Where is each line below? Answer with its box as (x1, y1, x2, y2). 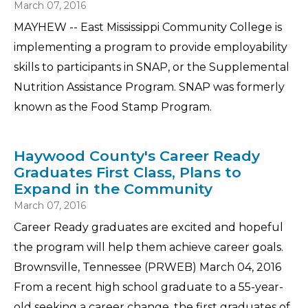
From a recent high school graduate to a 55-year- (14, 280, 283, 294)
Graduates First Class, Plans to (14, 164, 241, 181)
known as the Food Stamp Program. (14, 100, 212, 113)
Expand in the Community (14, 180, 212, 197)
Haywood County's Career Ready (14, 147, 260, 164)
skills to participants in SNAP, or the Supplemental (14, 60, 289, 74)
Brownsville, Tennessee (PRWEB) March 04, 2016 (14, 261, 281, 274)
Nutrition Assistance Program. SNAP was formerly (14, 80, 285, 93)
